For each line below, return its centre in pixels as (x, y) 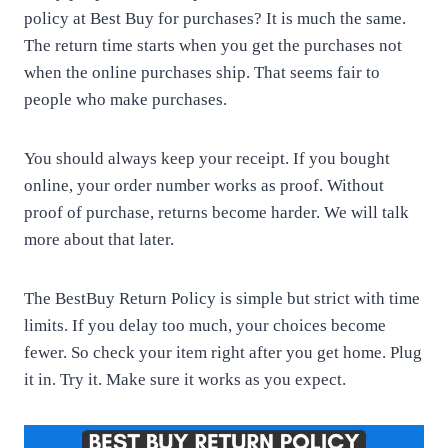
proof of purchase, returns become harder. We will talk (216, 212)
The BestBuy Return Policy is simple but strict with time (222, 298)
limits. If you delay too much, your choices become (205, 325)
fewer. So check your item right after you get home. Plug (223, 352)
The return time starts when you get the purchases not (213, 45)
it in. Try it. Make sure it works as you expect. (185, 379)
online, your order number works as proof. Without (204, 185)
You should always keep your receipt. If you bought (207, 158)
